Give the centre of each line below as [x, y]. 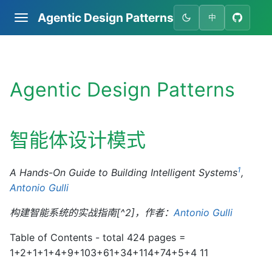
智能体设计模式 [78, 140]
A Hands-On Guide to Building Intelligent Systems [124, 172]
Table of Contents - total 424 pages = [98, 237]
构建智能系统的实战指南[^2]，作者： [92, 212]
